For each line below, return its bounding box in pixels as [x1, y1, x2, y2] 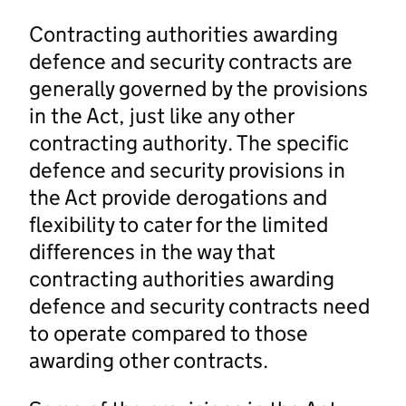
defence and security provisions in [29, 156, 345, 183]
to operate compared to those [29, 319, 308, 346]
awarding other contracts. [29, 346, 268, 373]
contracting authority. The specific [29, 129, 349, 156]
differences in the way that [29, 237, 275, 265]
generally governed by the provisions [29, 74, 368, 101]
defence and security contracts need [29, 292, 370, 319]
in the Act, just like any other [29, 101, 294, 129]
